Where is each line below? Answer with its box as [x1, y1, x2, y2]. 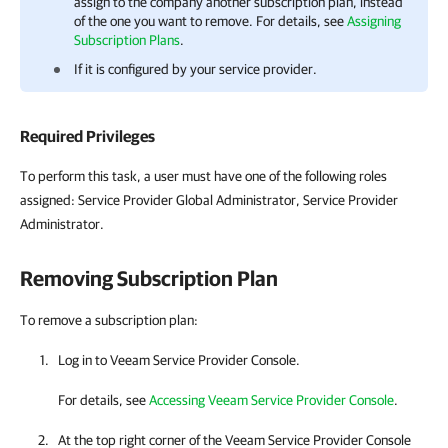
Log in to [58, 352, 110, 368]
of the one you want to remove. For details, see [74, 13, 347, 29]
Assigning [347, 13, 401, 29]
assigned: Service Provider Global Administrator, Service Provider [20, 192, 398, 208]
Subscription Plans [74, 32, 180, 48]
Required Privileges [20, 127, 155, 145]
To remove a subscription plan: [20, 312, 198, 328]
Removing [20, 266, 117, 290]
